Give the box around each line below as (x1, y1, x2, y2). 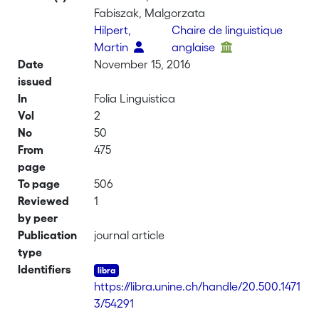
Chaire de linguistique (172, 23, 283, 36)
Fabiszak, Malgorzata (94, 6, 206, 19)
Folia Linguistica (94, 92, 176, 105)
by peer (18, 211, 58, 224)
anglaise (172, 41, 219, 53)
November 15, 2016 (94, 58, 192, 70)
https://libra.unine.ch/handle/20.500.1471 (94, 280, 301, 293)
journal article (94, 229, 165, 241)
